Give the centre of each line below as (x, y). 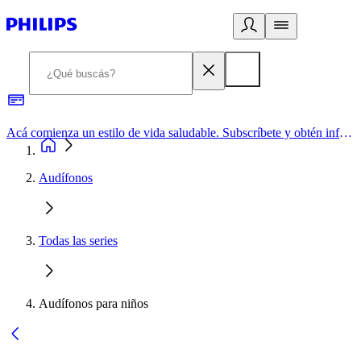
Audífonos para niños (93, 303)
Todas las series (78, 241)
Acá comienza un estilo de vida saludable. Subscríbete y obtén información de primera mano (346, 133)
